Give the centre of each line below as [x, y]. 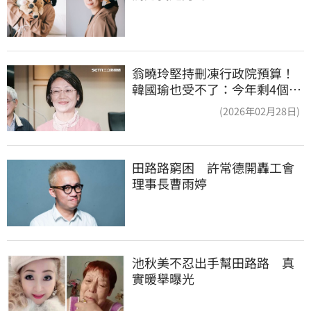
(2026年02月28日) [260, 110]
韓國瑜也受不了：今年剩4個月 [217, 89]
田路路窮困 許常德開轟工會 [213, 168]
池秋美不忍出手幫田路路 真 [213, 262]
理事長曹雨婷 [169, 184]
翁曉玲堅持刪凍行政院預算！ [213, 73]
